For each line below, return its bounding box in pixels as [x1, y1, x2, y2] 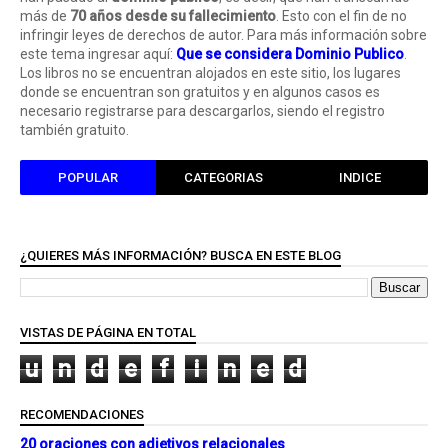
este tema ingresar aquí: [20, 46, 176, 62]
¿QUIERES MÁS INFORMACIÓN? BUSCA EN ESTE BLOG [20, 248, 341, 263]
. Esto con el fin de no [276, 8, 407, 24]
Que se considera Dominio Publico [176, 46, 404, 62]
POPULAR [57, 170, 118, 185]
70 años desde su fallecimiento [70, 8, 276, 24]
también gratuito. [20, 122, 129, 138]
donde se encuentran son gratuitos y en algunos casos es [20, 84, 380, 100]
